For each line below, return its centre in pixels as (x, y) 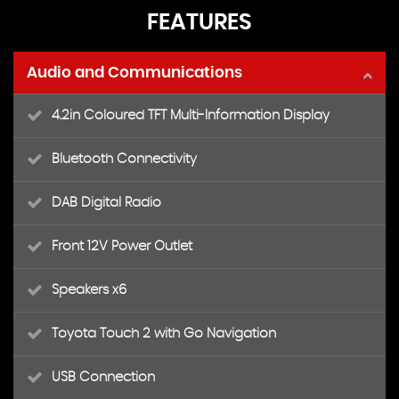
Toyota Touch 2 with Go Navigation (164, 334)
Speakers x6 (89, 290)
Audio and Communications (134, 73)
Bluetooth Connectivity (124, 159)
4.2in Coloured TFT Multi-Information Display (191, 115)
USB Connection (103, 377)
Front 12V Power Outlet (122, 246)
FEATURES (199, 23)
